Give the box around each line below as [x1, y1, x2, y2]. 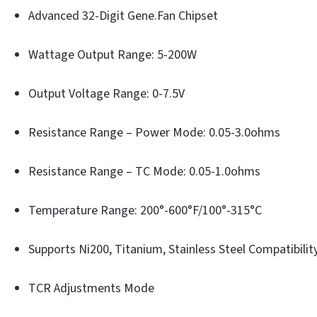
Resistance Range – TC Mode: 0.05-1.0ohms [28, 162, 260, 180]
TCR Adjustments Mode [28, 279, 154, 297]
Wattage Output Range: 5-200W [28, 45, 197, 64]
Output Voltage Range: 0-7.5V [28, 84, 185, 103]
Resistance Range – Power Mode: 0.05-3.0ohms [28, 123, 280, 142]
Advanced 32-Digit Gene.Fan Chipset [28, 6, 218, 25]
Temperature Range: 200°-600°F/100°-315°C [28, 201, 262, 219]
